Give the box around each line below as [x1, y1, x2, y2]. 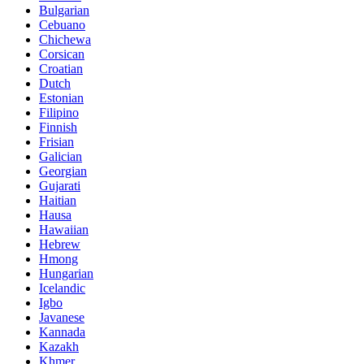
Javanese [39, 310, 84, 324]
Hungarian [39, 266, 93, 280]
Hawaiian [39, 222, 89, 236]
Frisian [39, 134, 74, 149]
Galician [39, 149, 82, 163]
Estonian [39, 90, 84, 105]
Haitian [39, 193, 76, 207]
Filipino [39, 105, 79, 119]
